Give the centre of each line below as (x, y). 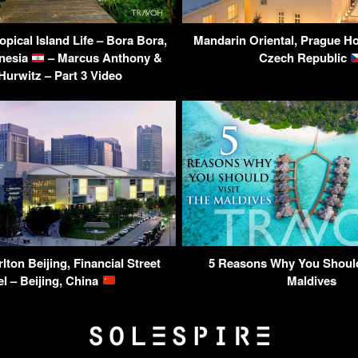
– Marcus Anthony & (104, 58)
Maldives (311, 280)
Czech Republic (304, 58)
